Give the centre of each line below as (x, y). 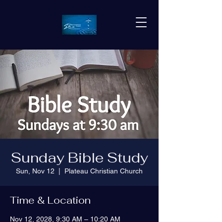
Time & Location (50, 200)
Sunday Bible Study (79, 158)
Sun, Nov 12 (35, 171)
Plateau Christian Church (104, 171)
